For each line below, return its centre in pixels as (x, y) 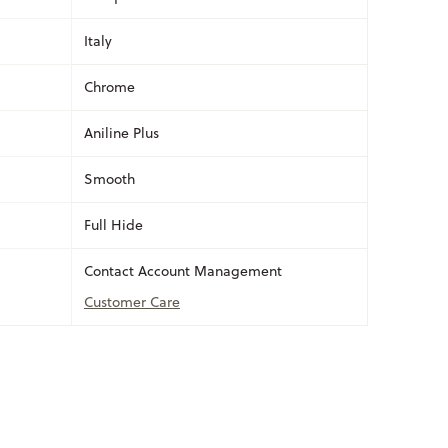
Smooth (109, 178)
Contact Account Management (183, 270)
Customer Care (132, 301)
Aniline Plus (121, 132)
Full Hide (113, 224)
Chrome (109, 86)
